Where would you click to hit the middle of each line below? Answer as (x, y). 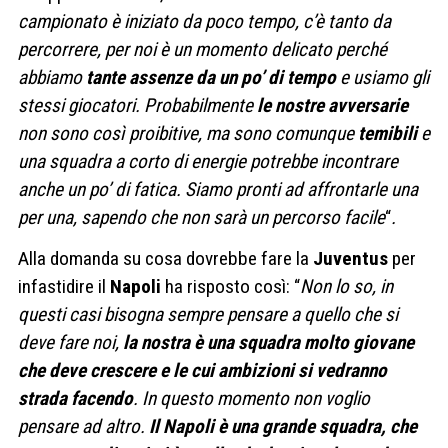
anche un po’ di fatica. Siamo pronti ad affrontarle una (218, 189)
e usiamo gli (382, 77)
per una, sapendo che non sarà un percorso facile (201, 217)
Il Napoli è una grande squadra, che (283, 427)
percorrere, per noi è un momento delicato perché (202, 49)
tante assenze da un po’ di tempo (211, 77)
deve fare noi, (68, 343)
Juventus (350, 259)
